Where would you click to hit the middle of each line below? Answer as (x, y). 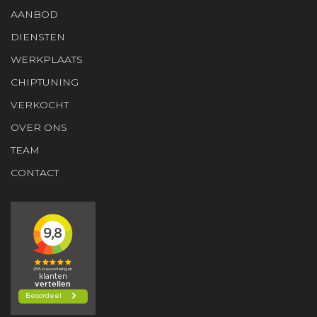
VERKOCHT (40, 105)
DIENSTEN (38, 37)
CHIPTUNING (45, 82)
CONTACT (35, 173)
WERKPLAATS (47, 60)
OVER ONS (39, 128)
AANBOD (34, 15)
